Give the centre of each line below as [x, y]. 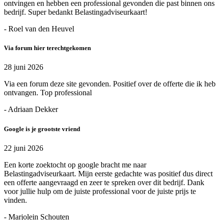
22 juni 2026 [24, 148]
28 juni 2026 [24, 67]
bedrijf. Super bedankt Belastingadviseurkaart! [76, 12]
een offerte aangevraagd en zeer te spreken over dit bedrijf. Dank [104, 182]
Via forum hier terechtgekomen [47, 48]
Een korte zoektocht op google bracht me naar [75, 165]
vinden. [15, 200]
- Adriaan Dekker [31, 110]
